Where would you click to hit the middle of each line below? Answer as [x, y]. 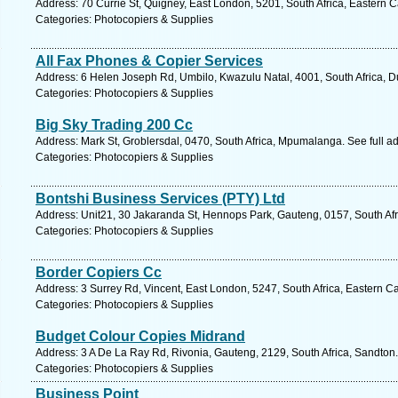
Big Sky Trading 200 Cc [114, 125]
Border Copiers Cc [99, 272]
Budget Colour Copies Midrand [140, 336]
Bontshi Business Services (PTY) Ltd [160, 199]
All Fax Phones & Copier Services [149, 61]
